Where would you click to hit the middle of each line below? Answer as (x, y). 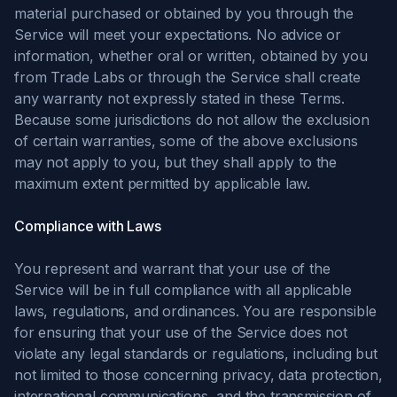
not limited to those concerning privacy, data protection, (198, 375)
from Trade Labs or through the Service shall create (187, 77)
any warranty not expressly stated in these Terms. (180, 98)
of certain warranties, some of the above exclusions (186, 141)
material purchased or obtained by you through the (184, 13)
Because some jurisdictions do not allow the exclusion (192, 120)
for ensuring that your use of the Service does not (181, 332)
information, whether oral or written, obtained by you (191, 56)
